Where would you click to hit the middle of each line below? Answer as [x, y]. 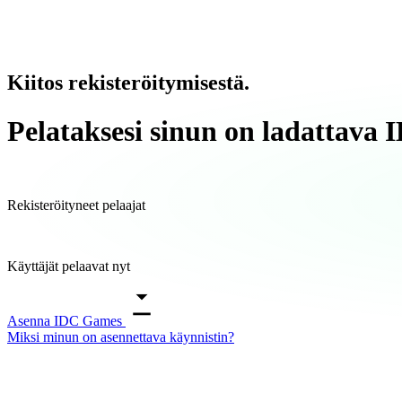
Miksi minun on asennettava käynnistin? [121, 336]
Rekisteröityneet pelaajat [76, 205]
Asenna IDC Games [66, 320]
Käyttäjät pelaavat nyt [69, 267]
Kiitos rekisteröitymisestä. [128, 83]
